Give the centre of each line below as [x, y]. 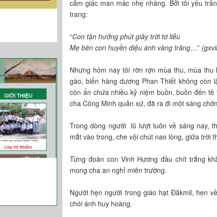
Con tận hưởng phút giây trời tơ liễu [126, 36]
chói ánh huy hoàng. [101, 203]
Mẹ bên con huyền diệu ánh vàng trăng [130, 47]
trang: [79, 14]
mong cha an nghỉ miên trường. [118, 170]
